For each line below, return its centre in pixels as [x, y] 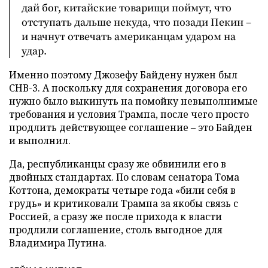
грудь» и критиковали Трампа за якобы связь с [124, 203]
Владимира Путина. [58, 243]
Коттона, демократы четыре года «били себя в [122, 190]
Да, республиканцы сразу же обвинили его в [118, 164]
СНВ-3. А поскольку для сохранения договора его [128, 88]
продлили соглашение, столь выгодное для [116, 229]
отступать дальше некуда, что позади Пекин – [136, 22]
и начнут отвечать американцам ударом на [129, 36]
